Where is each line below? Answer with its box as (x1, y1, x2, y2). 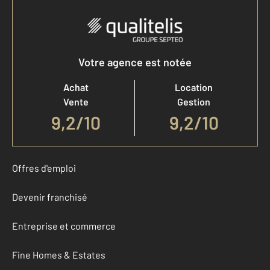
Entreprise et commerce (12, 220, 116, 232)
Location (175, 81, 213, 93)
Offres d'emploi (12, 162, 76, 174)
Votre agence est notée (78, 55, 192, 69)
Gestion (177, 96, 210, 108)
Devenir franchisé (12, 191, 87, 203)
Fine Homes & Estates (12, 249, 105, 261)
